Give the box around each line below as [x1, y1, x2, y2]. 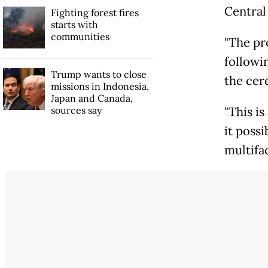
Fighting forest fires [50, 6, 139, 19]
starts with [50, 18, 98, 31]
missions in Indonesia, [50, 80, 149, 92]
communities [50, 30, 109, 42]
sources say [50, 103, 102, 116]
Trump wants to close [50, 68, 147, 80]
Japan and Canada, [50, 92, 133, 104]
